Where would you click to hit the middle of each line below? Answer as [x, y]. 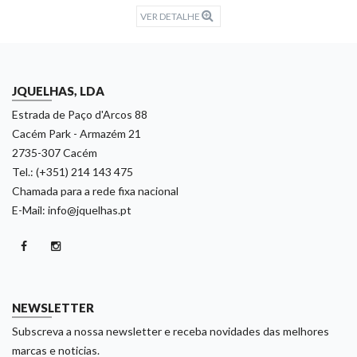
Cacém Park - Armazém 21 [76, 134]
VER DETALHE [171, 17]
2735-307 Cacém [55, 153]
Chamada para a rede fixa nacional [95, 191]
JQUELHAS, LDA [58, 91]
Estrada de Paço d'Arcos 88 [80, 115]
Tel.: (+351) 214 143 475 [73, 172]
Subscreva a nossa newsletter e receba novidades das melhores [171, 331]
